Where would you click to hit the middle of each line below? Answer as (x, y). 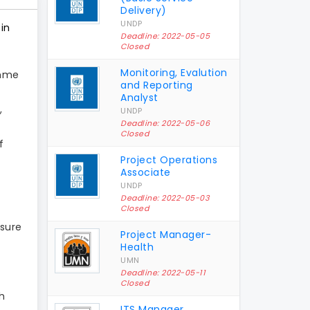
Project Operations (169, 159)
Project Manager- (166, 234)
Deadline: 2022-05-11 (163, 272)
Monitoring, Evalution (174, 72)
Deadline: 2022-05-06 (165, 123)
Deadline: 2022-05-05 (165, 36)
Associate (146, 172)
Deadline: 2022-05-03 (165, 198)
